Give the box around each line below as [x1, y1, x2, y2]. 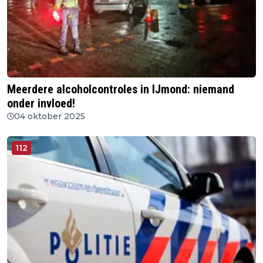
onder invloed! [7, 96, 75, 110]
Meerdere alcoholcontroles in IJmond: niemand [7, 82, 234, 96]
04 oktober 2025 [14, 110, 85, 122]
